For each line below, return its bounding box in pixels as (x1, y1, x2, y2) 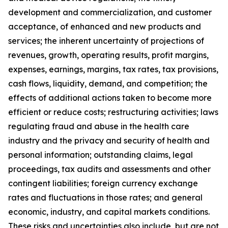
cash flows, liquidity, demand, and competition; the (8, 78, 208, 89)
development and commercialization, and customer (8, 7, 212, 17)
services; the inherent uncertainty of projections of (8, 36, 204, 46)
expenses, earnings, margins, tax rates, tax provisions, (8, 64, 218, 74)
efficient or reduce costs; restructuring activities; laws (8, 107, 218, 117)
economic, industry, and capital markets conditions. (8, 207, 210, 217)
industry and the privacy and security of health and (8, 135, 210, 146)
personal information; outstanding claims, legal (8, 150, 193, 160)
